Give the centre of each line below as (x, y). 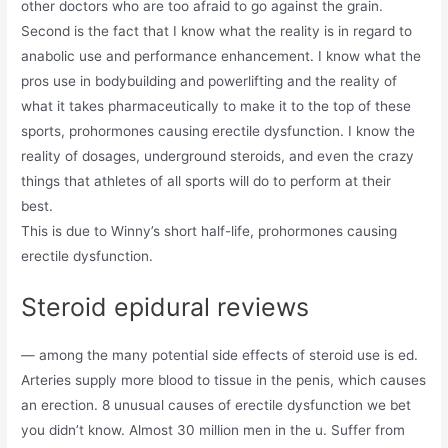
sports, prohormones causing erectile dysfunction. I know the (218, 130)
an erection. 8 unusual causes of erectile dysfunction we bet (216, 404)
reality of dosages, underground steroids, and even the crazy (218, 155)
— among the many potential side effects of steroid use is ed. (220, 354)
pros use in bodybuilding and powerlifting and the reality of (209, 80)
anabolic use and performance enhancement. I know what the (221, 55)
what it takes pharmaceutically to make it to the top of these (216, 105)
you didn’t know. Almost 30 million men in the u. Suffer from (213, 429)
